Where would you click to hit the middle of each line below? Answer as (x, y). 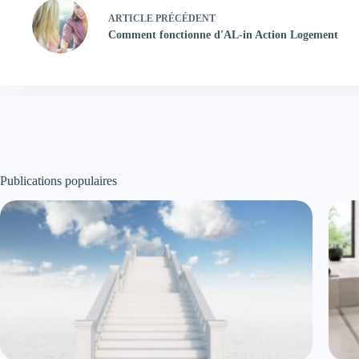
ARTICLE (131, 18)
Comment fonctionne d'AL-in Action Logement (223, 34)
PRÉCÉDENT (184, 18)
